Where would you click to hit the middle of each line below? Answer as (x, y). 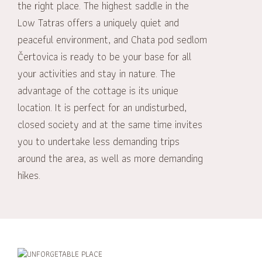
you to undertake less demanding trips (99, 142)
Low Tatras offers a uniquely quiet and (99, 23)
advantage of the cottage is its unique (98, 91)
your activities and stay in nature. (88, 74)
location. (35, 108)
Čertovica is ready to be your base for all (105, 57)
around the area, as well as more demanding (111, 158)
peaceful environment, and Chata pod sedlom (113, 40)
